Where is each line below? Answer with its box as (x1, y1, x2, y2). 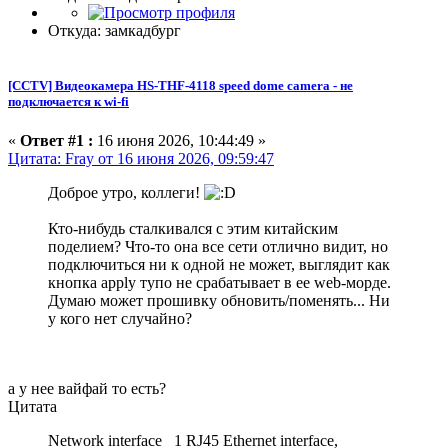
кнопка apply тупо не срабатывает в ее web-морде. (48, 274, 391, 292)
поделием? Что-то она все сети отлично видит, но (48, 238, 388, 256)
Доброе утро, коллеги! (48, 184, 204, 202)
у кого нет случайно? (48, 310, 192, 328)
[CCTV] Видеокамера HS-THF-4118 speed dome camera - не (8, 77, 353, 93)
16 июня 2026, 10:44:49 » (93, 132, 266, 150)
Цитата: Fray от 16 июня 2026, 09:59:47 (8, 150, 274, 168)
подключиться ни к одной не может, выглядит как (48, 256, 390, 274)
